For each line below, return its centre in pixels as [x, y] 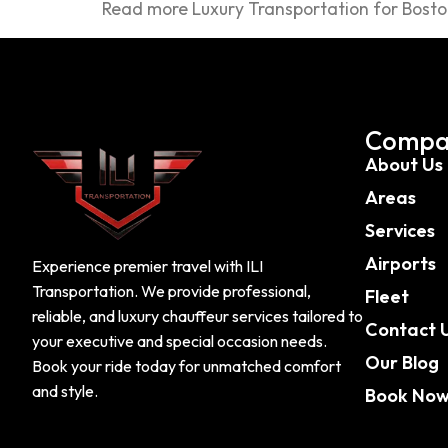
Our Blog [401, 362]
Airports [400, 263]
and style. [65, 390]
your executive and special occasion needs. [179, 340]
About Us [403, 164]
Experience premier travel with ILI [147, 265]
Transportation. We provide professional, [171, 290]
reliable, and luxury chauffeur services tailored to [197, 315]
